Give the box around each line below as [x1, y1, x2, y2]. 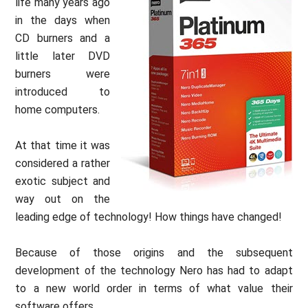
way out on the [15, 192, 110, 206]
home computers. [15, 102, 100, 116]
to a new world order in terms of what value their [15, 281, 293, 295]
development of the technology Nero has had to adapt [15, 263, 293, 277]
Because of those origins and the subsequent [15, 245, 293, 259]
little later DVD [15, 49, 110, 63]
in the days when [15, 13, 110, 27]
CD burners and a [15, 31, 110, 45]
